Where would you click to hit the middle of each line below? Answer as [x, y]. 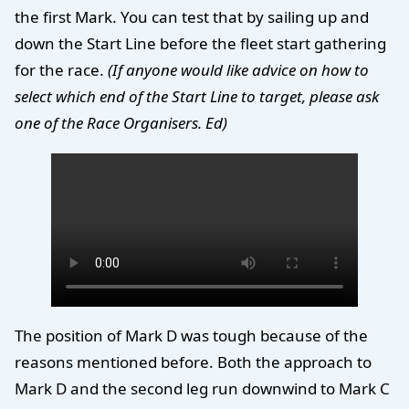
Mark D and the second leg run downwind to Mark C [202, 388]
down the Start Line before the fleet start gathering [200, 44]
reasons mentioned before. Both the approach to [193, 362]
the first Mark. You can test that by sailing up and [192, 17]
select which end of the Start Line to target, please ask [197, 97]
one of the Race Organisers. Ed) [121, 123]
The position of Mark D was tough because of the [191, 335]
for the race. [61, 70]
